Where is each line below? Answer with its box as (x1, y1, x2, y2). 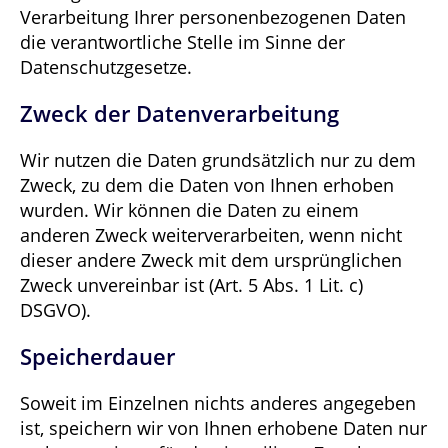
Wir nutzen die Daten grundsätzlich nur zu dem (20, 147, 416, 172)
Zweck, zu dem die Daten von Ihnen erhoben (20, 172, 394, 197)
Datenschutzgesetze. (20, 54, 192, 79)
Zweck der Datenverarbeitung (20, 98, 339, 128)
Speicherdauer (20, 341, 175, 371)
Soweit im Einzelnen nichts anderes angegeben (20, 390, 416, 415)
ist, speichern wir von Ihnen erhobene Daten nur (20, 415, 427, 440)
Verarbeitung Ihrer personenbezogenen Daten (20, 4, 406, 29)
